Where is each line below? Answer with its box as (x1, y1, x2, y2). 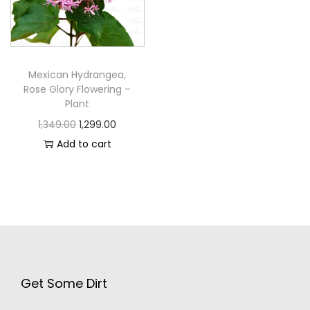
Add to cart (56, 136, 111, 151)
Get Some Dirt (21, 274, 107, 292)
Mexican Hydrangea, (28, 67, 127, 82)
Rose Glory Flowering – (24, 82, 131, 96)
